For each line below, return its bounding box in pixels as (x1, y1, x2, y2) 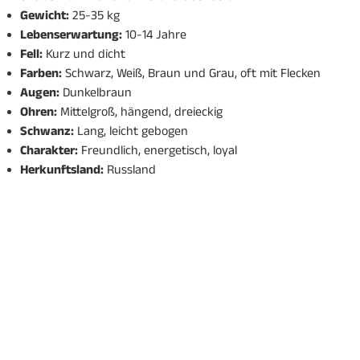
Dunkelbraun (59, 85, 132, 104)
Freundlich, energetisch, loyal (77, 143, 237, 162)
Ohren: (19, 104, 57, 124)
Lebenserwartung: (19, 27, 122, 47)
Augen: (19, 85, 59, 104)
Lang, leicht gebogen (73, 124, 188, 143)
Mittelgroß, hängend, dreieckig (56, 104, 223, 124)
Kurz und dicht (42, 47, 125, 66)
